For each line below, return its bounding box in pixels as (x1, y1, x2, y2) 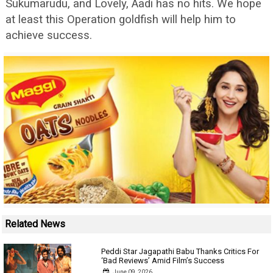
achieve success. (5, 29, 92, 42)
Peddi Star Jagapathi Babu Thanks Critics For (101, 247, 260, 256)
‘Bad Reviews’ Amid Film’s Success (101, 256, 225, 265)
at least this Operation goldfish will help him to (5, 13, 236, 26)
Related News (5, 218, 65, 230)
